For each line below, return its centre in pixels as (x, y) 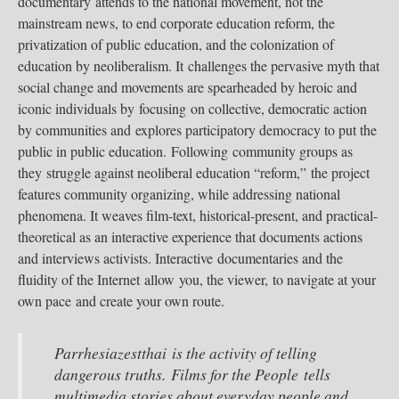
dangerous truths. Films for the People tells (192, 374)
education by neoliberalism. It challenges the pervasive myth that (199, 65)
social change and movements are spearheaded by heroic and (187, 87)
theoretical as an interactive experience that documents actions (190, 236)
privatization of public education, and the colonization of (176, 44)
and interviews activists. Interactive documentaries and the (180, 258)
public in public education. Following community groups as (185, 151)
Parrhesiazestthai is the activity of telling (186, 353)
